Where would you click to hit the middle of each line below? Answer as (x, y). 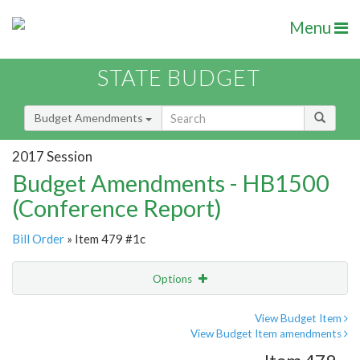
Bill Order (38, 239)
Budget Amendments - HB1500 (171, 183)
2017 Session (52, 156)
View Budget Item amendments (267, 334)
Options (174, 279)
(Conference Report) (117, 208)
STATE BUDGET (179, 78)
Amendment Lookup (67, 346)
